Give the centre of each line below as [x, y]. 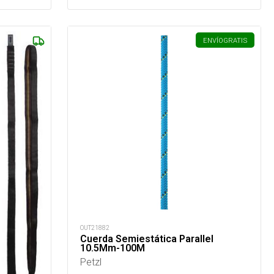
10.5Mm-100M [113, 248]
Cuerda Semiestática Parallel [147, 239]
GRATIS [235, 40]
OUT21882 [95, 228]
